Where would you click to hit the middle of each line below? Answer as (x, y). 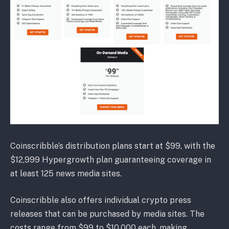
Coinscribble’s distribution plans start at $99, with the (113, 146)
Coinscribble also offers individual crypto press (101, 200)
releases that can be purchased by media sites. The (107, 214)
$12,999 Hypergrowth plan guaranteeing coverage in (111, 160)
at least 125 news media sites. (66, 174)
